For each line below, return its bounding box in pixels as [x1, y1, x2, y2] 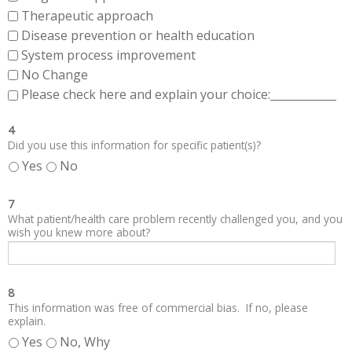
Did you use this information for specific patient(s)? [8, 137, 261, 153]
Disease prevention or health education [21, 26, 258, 44]
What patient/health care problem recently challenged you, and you [8, 211, 343, 227]
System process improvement [21, 46, 196, 64]
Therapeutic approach [21, 6, 156, 24]
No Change [21, 66, 88, 84]
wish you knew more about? [8, 225, 150, 240]
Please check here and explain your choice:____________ [21, 86, 336, 104]
